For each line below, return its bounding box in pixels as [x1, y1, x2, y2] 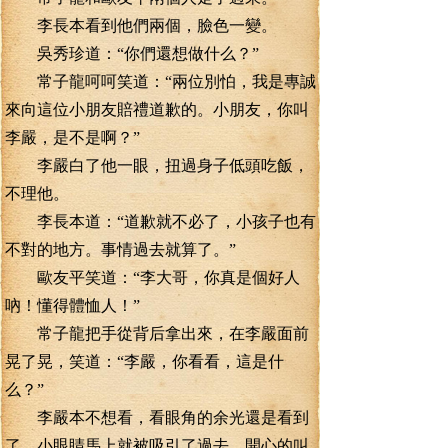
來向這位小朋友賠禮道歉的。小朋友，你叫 [5, 101, 309, 118]
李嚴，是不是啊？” [5, 129, 140, 146]
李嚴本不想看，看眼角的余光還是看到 [5, 409, 309, 426]
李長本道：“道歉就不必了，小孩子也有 [5, 213, 316, 230]
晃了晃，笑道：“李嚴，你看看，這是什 [5, 353, 284, 370]
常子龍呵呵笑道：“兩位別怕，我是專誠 [5, 73, 316, 90]
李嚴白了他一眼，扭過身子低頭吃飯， [5, 157, 309, 174]
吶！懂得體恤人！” [5, 297, 140, 314]
